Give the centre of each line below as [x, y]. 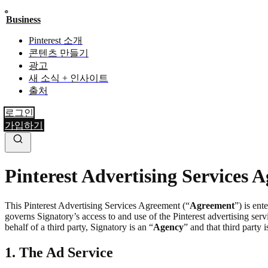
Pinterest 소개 [56, 40]
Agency [168, 227]
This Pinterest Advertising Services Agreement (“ [97, 205]
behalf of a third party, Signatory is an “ [79, 227]
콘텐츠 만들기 [59, 53]
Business [23, 19]
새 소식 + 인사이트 [68, 78]
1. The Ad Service [59, 252]
